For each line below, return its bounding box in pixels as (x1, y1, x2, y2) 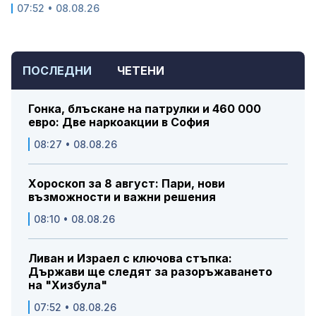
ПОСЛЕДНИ (23, 63, 92, 78)
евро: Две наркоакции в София (28, 115, 209, 130)
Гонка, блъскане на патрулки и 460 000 (28, 102, 261, 116)
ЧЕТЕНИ (117, 63, 164, 78)
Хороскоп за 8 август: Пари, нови (28, 176, 225, 191)
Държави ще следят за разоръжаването (28, 265, 272, 279)
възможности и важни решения (28, 190, 216, 205)
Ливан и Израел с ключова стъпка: (28, 251, 232, 266)
